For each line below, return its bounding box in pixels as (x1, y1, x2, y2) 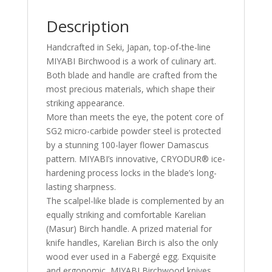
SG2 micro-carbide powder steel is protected (46, 125, 221, 137)
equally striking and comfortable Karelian (46, 209, 206, 221)
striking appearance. (46, 97, 124, 109)
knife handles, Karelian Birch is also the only (46, 237, 218, 249)
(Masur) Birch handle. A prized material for (46, 223, 212, 235)
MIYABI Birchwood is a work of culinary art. (46, 55, 216, 67)
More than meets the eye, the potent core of (46, 111, 223, 123)
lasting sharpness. (46, 181, 116, 193)
